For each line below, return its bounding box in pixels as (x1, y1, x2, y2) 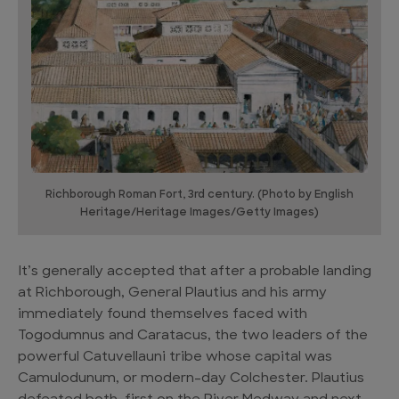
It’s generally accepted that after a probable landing (18, 265, 371, 280)
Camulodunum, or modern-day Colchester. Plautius (18, 372, 364, 387)
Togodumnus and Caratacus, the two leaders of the (18, 330, 368, 344)
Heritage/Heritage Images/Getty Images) (80, 208, 319, 219)
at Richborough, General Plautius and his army (18, 287, 327, 301)
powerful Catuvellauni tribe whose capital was (18, 351, 332, 365)
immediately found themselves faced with (18, 308, 307, 322)
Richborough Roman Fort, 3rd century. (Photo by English (45, 190, 354, 201)
